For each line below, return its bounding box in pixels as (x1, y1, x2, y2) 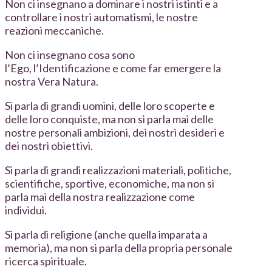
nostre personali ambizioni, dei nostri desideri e (5, 126, 225, 140)
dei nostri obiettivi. (5, 139, 93, 153)
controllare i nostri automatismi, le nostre (5, 10, 198, 24)
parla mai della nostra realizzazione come (5, 190, 195, 204)
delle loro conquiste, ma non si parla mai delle (5, 112, 214, 126)
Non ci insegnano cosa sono (5, 48, 135, 62)
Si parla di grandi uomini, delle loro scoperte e (5, 99, 215, 113)
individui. (5, 203, 47, 217)
